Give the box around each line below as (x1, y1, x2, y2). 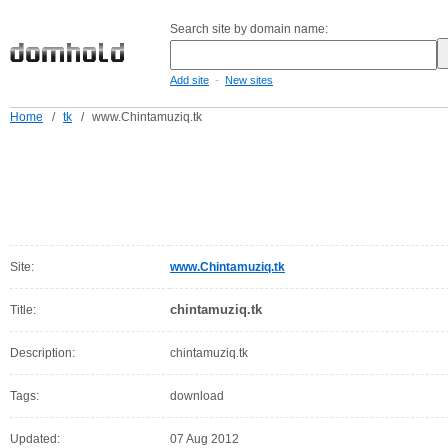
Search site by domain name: (170, 22, 328, 36)
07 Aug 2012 (170, 432, 239, 446)
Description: (10, 346, 75, 360)
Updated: (10, 432, 60, 446)
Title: (10, 303, 36, 317)
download (170, 389, 224, 403)
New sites (225, 74, 273, 86)
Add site (170, 74, 209, 86)
